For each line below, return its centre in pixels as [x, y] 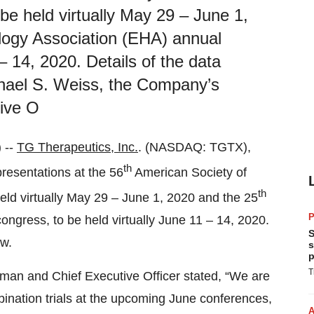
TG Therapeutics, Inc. [77, 147]
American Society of [189, 172]
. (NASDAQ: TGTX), [194, 147]
